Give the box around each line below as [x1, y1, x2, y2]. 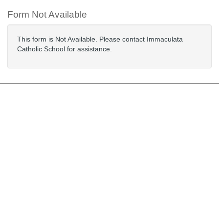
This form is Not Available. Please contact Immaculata [17, 35, 183, 43]
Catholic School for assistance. [17, 45, 112, 53]
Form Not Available [7, 9, 87, 20]
